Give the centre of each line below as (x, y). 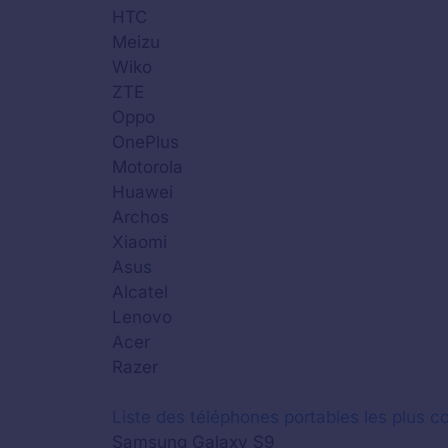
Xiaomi (139, 241)
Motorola (147, 166)
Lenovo (142, 316)
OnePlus (145, 141)
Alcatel (140, 291)
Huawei (142, 191)
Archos (140, 216)
